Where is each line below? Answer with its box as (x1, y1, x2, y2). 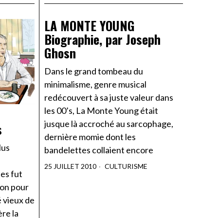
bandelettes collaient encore (44, 145, 153, 156)
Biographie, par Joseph (44, 30, 161, 49)
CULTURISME (105, 162, 147, 171)
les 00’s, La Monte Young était (44, 105, 158, 116)
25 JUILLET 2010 (44, 162, 96, 171)
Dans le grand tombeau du (44, 66, 143, 77)
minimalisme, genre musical (44, 79, 146, 90)
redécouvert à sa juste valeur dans (44, 92, 173, 103)
